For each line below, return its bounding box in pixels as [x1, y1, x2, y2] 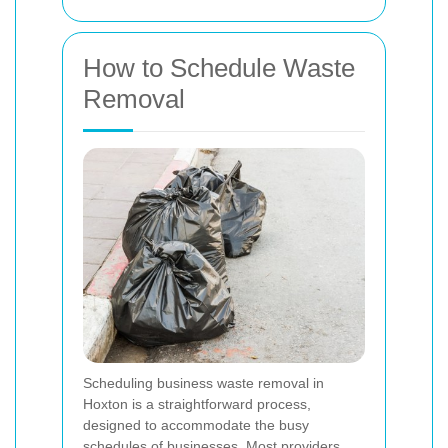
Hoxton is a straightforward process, [83, 396, 311, 413]
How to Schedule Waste [83, 53, 355, 84]
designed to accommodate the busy [83, 417, 309, 434]
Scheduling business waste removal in [83, 375, 324, 392]
